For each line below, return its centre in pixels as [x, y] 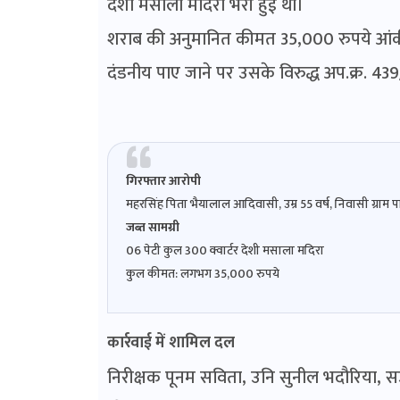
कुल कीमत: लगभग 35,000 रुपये [202, 274]
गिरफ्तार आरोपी [163, 181]
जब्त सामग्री [152, 227]
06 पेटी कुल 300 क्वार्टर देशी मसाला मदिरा [225, 250]
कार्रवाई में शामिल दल [171, 343]
